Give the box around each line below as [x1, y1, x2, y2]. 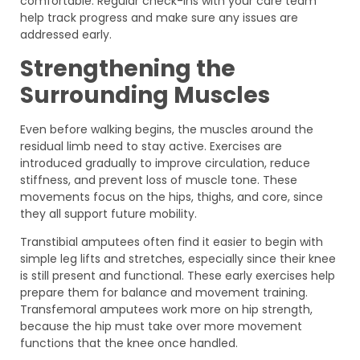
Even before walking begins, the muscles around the [20, 121, 313, 137]
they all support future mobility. [20, 205, 197, 222]
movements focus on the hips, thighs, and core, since [20, 188, 323, 205]
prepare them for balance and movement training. [20, 284, 308, 301]
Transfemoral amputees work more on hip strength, [20, 301, 313, 317]
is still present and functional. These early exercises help [20, 267, 335, 284]
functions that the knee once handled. [20, 334, 238, 351]
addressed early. [20, 27, 112, 43]
